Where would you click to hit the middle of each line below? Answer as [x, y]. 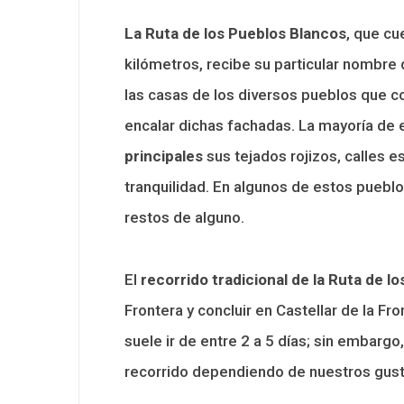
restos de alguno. [184, 217]
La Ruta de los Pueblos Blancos [235, 33]
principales [164, 156]
